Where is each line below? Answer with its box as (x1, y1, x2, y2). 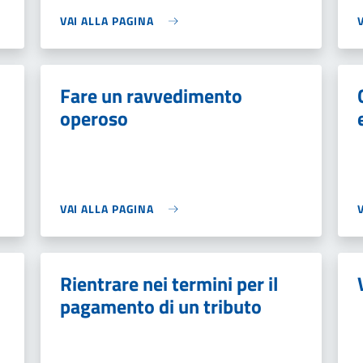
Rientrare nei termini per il (59, 269, 278, 298)
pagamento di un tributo (59, 292, 262, 321)
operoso (59, 104, 128, 133)
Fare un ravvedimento (59, 81, 242, 110)
